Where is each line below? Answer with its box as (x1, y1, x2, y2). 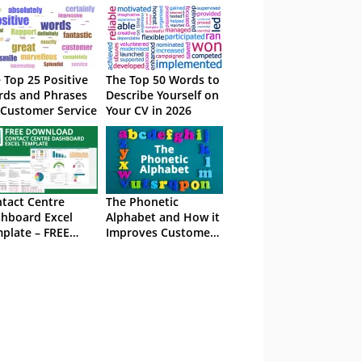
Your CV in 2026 (106, 103, 192, 118)
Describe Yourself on (106, 87, 219, 103)
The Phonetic (106, 194, 179, 209)
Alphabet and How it (106, 209, 220, 225)
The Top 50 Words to (106, 72, 220, 87)
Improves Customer (106, 225, 215, 240)
